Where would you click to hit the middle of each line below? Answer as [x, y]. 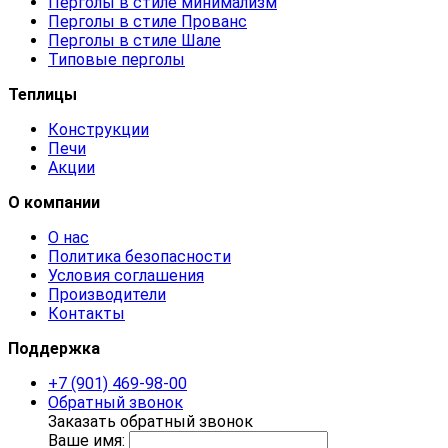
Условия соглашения [126, 275]
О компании [54, 202]
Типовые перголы [116, 59]
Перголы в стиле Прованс [147, 21]
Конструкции [98, 129]
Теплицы [42, 94]
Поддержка [54, 348]
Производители [107, 294]
